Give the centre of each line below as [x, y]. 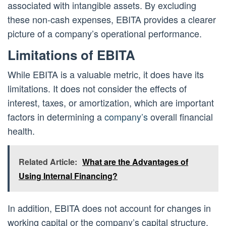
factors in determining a [56, 117]
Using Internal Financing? [68, 176]
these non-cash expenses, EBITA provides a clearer [112, 19]
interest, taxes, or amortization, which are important [111, 103]
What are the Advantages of [135, 162]
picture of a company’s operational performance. [105, 34]
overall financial [180, 117]
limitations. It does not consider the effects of [97, 89]
